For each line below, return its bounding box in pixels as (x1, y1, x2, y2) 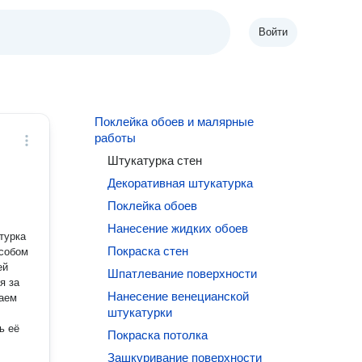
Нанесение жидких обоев (107, 221, 249, 235)
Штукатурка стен (107, 154, 203, 167)
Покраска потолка (107, 328, 208, 342)
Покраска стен (107, 244, 189, 258)
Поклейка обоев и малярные (95, 115, 255, 128)
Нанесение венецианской (107, 289, 250, 303)
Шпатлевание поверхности (107, 267, 258, 280)
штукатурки (107, 305, 173, 319)
